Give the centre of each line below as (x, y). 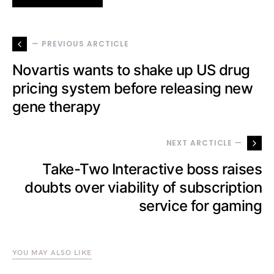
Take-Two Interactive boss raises (152, 169)
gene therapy (57, 107)
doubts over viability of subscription (143, 188)
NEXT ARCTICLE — (204, 143)
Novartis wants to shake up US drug (131, 70)
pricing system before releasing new (132, 89)
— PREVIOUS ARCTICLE (81, 44)
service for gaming (200, 206)
